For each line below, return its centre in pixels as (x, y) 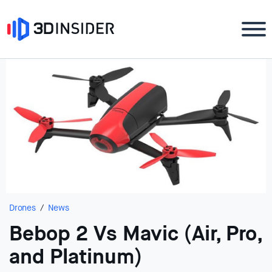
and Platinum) (76, 257)
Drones (22, 208)
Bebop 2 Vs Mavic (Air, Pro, (135, 234)
